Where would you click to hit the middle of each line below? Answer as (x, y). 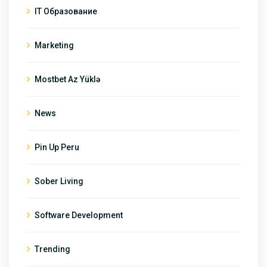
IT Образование (66, 11)
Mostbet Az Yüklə (67, 79)
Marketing (54, 45)
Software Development (79, 215)
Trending (52, 249)
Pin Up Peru (57, 147)
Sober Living (59, 181)
